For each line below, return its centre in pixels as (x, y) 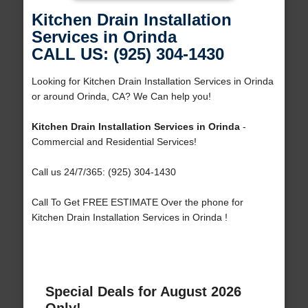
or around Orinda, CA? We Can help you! (121, 97)
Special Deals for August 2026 (143, 292)
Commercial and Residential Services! (114, 142)
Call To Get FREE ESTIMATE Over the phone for (137, 202)
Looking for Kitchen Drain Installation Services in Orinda (152, 81)
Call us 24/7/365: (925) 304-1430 (103, 172)
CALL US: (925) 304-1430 (128, 54)
